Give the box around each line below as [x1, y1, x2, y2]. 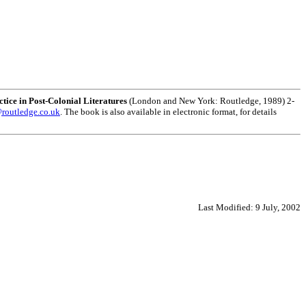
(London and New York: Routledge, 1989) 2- [129, 95, 294, 106]
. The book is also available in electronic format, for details [60, 106, 277, 117]
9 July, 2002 [255, 201, 301, 212]
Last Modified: [198, 201, 255, 212]
